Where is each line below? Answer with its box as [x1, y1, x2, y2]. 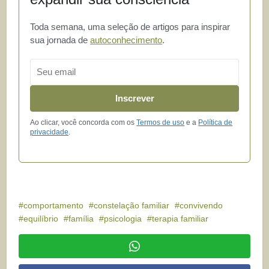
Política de [198, 118, 233, 127]
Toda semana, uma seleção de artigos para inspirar [30, 21, 231, 32]
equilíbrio [23, 213, 59, 223]
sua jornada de [30, 34, 91, 45]
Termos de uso [136, 118, 185, 127]
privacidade [30, 127, 69, 136]
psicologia [104, 213, 142, 223]
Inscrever [115, 93, 154, 104]
